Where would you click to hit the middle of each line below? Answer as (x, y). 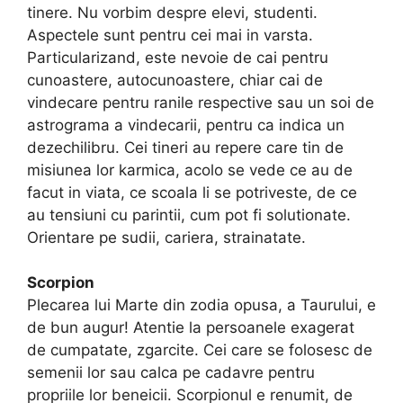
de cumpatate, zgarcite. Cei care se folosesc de (200, 350)
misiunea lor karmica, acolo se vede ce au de (190, 170)
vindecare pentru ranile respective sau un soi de (201, 102)
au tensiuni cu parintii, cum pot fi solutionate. (189, 215)
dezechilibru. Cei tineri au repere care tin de (185, 147)
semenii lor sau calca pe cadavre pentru (171, 373)
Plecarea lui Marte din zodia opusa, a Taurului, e (201, 305)
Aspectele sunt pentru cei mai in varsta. (170, 35)
